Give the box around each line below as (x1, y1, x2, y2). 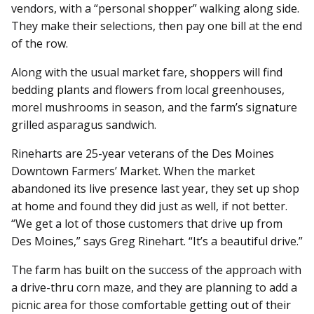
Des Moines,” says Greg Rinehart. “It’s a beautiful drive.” (11, 233, 303, 250)
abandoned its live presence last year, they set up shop (11, 181, 299, 197)
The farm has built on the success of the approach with (11, 262, 301, 278)
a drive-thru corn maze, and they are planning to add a (11, 280, 297, 296)
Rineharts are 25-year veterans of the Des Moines (11, 146, 274, 162)
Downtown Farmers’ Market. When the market (11, 163, 255, 179)
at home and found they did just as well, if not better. (11, 198, 287, 214)
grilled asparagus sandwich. (11, 117, 156, 133)
